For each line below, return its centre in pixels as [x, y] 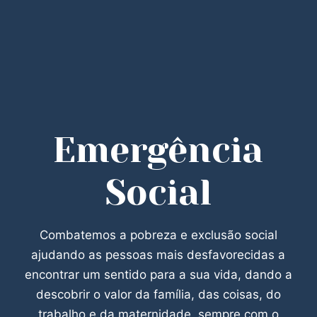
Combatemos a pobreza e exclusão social [158, 235]
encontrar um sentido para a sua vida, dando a [158, 275]
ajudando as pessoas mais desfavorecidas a [158, 255]
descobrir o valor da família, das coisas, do [158, 295]
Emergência [158, 150]
